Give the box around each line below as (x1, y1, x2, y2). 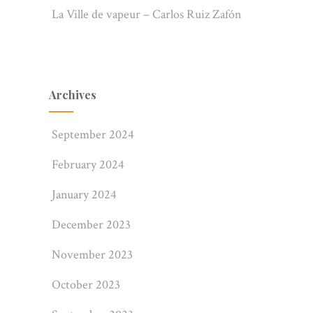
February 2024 (51, 156, 124, 173)
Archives (48, 87, 96, 102)
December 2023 (51, 217, 131, 233)
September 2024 (51, 126, 134, 143)
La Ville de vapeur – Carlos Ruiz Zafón (51, 6, 242, 22)
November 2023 (51, 247, 133, 263)
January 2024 (51, 187, 117, 203)
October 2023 (51, 277, 120, 293)
